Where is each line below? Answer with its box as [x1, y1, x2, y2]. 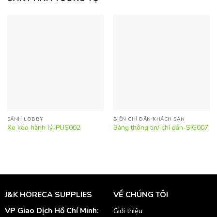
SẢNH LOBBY [7, 115, 44, 123]
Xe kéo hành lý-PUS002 [7, 123, 80, 132]
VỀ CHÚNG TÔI [113, 189, 168, 201]
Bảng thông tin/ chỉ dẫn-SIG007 [113, 123, 208, 132]
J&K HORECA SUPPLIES [4, 189, 92, 201]
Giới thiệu [113, 206, 142, 216]
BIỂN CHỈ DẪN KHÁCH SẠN [113, 115, 185, 123]
